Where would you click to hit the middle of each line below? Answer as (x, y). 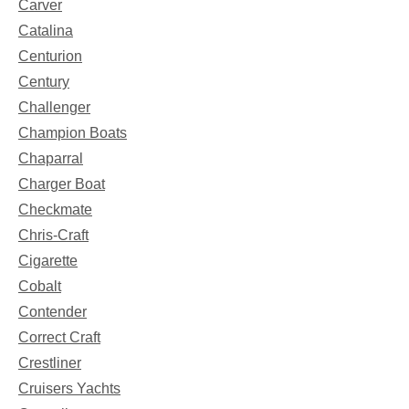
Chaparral (51, 159)
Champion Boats (73, 133)
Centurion (50, 57)
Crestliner (50, 363)
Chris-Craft (53, 236)
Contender (52, 312)
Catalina (46, 31)
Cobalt (40, 287)
